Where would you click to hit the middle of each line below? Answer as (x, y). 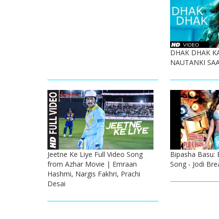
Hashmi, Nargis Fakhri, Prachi (94, 174)
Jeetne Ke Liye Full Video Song (95, 154)
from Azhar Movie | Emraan (92, 164)
